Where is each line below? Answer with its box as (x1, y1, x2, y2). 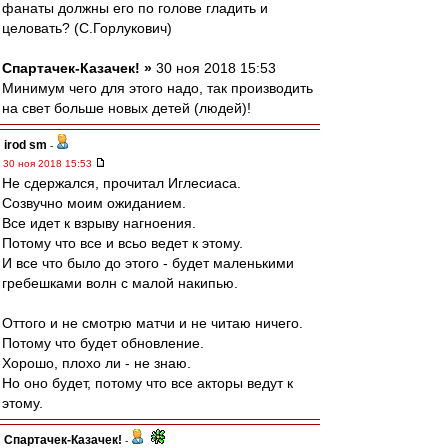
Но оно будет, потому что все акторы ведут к (2, 375, 293, 391)
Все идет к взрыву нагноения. (2, 215, 196, 231)
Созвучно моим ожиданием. (2, 195, 186, 211)
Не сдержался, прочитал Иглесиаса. (2, 175, 241, 191)
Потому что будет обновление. (2, 335, 204, 351)
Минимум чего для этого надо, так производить (2, 80, 313, 96)
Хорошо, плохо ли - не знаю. (2, 355, 191, 371)
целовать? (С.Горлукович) (2, 20, 172, 36)
